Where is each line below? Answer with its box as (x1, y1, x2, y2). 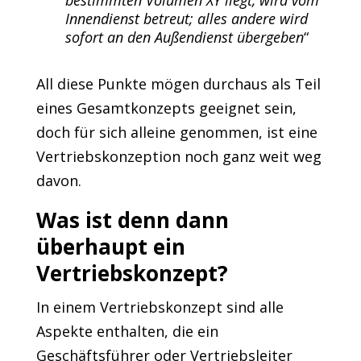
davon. (35, 171, 81, 190)
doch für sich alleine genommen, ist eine (35, 122, 317, 142)
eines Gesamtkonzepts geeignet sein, (35, 98, 297, 118)
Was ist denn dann (35, 205, 229, 234)
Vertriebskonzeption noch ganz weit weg (35, 147, 322, 166)
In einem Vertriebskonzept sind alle (35, 297, 284, 317)
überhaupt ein (35, 232, 185, 261)
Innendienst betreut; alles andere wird (64, 9, 308, 28)
